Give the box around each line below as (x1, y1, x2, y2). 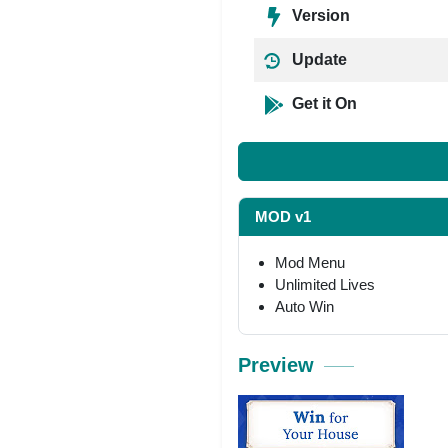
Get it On (288, 95, 357, 112)
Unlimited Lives (275, 275, 375, 293)
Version (288, 7, 350, 24)
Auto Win (275, 297, 334, 315)
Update (288, 51, 347, 68)
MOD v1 (255, 207, 311, 225)
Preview (238, 353, 314, 376)
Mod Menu (275, 253, 345, 271)
